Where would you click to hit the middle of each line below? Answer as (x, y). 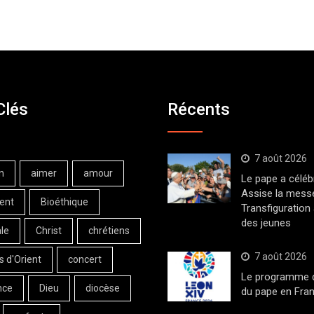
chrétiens (109, 230)
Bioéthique (64, 202)
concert (85, 259)
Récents (199, 109)
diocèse (103, 288)
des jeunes (266, 223)
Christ (49, 230)
